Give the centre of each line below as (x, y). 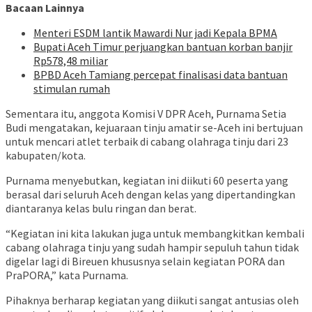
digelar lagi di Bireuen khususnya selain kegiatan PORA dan (145, 262)
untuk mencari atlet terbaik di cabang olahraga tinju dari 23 (147, 142)
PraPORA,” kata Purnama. (67, 275)
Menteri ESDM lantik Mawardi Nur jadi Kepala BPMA (155, 33)
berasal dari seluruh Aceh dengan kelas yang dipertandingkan (150, 195)
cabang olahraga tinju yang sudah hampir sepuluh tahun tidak (152, 248)
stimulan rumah (72, 89)
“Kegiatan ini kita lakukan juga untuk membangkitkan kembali (155, 234)
